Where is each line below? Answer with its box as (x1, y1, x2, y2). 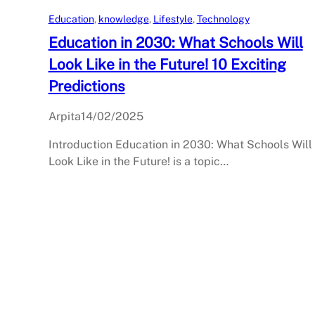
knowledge (98, 13, 149, 25)
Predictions (48, 77, 125, 96)
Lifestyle (153, 13, 193, 25)
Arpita (48, 110, 81, 124)
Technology (196, 13, 250, 25)
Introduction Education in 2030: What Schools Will (48, 138, 312, 152)
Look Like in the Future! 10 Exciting (48, 56, 286, 74)
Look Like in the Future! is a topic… (48, 155, 229, 169)
